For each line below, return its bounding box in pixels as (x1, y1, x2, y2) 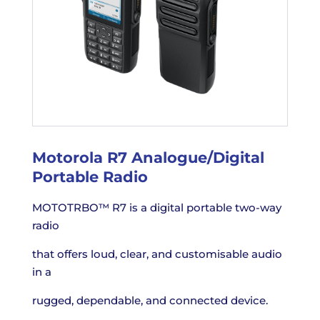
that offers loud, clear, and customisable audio (31, 246, 282, 261)
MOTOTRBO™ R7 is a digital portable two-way (31, 200, 281, 214)
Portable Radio (31, 167, 148, 186)
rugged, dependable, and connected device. (31, 293, 268, 307)
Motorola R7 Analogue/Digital (31, 148, 264, 166)
